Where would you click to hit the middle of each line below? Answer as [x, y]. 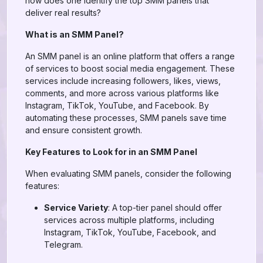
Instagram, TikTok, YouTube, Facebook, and [130, 232]
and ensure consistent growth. [84, 130]
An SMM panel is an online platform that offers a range [130, 56]
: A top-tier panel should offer [165, 208]
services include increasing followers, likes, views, [123, 81]
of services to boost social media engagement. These [130, 68]
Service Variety [76, 208]
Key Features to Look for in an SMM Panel [111, 152]
